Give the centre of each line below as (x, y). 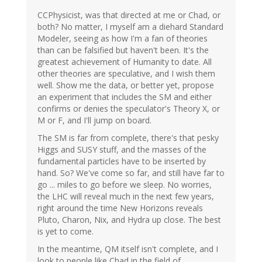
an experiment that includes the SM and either (125, 97)
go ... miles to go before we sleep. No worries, (125, 185)
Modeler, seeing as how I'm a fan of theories (123, 39)
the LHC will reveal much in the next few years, (126, 196)
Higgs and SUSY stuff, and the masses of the (122, 150)
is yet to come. (65, 232)
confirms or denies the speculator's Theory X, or (129, 109)
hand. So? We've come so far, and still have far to (131, 173)
